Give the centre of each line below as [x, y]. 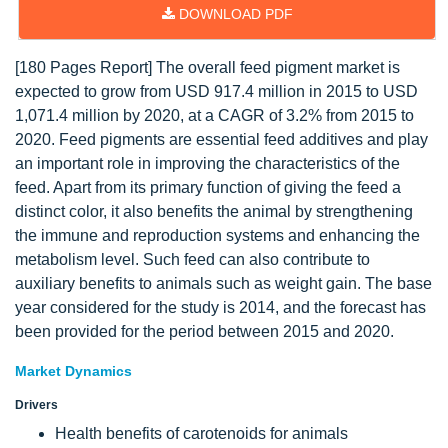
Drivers [36, 405]
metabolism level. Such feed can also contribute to [192, 259]
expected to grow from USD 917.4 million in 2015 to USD [216, 91]
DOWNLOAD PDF [233, 14]
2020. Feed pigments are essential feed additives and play [221, 139]
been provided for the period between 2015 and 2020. [204, 331]
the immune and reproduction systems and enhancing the [217, 235]
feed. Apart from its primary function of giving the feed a [208, 187]
